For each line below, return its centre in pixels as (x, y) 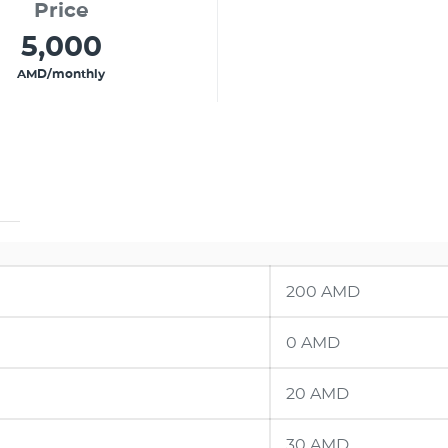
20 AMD (317, 393)
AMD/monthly (61, 73)
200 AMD (323, 291)
